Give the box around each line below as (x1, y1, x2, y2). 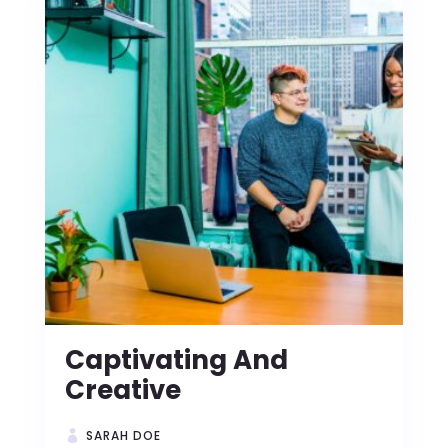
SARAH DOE (85, 426, 161, 444)
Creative (64, 372, 181, 408)
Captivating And (64, 342, 288, 378)
